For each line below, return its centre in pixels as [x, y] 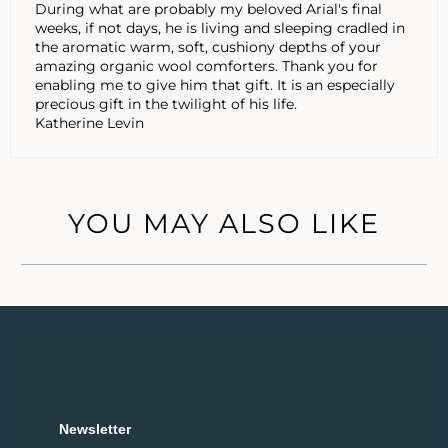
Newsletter [95, 429]
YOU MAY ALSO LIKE [224, 224]
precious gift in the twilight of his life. [166, 103]
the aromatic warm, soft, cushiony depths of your [208, 46]
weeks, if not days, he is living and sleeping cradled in [220, 27]
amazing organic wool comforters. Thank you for [206, 65]
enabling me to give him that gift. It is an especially [215, 84]
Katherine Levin [89, 122]
